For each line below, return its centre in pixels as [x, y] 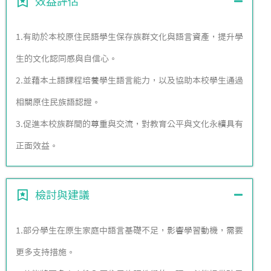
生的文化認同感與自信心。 [67, 59]
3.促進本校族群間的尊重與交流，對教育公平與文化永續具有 [129, 124]
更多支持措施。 [45, 252]
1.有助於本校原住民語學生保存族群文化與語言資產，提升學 [129, 37]
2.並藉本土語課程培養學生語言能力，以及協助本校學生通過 [129, 80]
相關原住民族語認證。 [58, 102]
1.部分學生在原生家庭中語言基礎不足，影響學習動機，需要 [129, 230]
